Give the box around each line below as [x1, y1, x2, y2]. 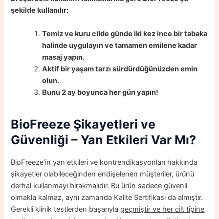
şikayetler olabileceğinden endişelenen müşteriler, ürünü [11, 169, 195, 178]
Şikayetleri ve [73, 117, 156, 131]
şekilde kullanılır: [11, 6, 69, 15]
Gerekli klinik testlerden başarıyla [11, 204, 121, 214]
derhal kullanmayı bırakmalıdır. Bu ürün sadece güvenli [11, 181, 188, 190]
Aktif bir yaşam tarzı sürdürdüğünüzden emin [42, 64, 198, 73]
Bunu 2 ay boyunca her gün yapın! [42, 88, 159, 97]
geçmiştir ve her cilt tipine [120, 204, 205, 214]
